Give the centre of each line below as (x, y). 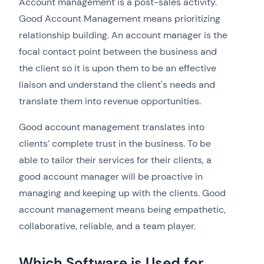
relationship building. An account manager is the (123, 35)
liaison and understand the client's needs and (117, 85)
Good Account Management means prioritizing (120, 19)
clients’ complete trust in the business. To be (115, 144)
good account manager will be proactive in (111, 177)
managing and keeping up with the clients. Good (122, 193)
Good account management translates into (112, 127)
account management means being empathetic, (122, 210)
